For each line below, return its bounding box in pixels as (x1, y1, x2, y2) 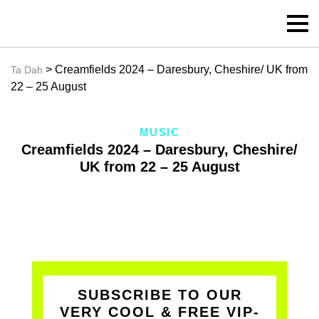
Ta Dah (11, 64, 43, 75)
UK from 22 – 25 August (79, 159, 240, 174)
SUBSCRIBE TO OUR (77, 287, 242, 303)
